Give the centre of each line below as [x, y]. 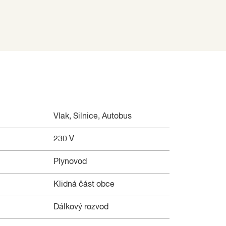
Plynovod [70, 162]
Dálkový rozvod [81, 208]
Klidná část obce [84, 185]
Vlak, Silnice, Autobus [93, 117]
